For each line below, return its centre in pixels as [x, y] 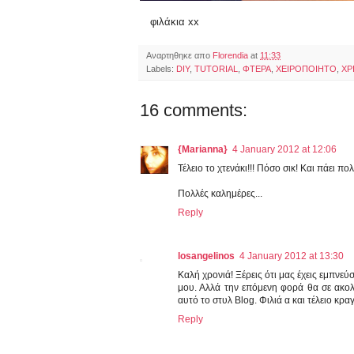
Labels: [161, 69]
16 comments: [194, 111]
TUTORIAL [216, 69]
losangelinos [206, 256]
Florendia [232, 56]
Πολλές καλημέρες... [220, 194]
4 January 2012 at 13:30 [292, 256]
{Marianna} [203, 150]
